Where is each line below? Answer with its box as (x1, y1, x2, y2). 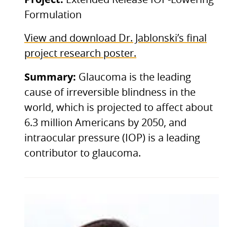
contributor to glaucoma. (24, 148, 141, 159)
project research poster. (24, 48, 136, 59)
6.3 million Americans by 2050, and (24, 118, 186, 128)
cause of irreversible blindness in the (24, 87, 196, 98)
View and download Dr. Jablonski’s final (24, 33, 207, 44)
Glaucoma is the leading (79, 72, 191, 83)
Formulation (24, 10, 82, 20)
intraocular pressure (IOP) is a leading (24, 133, 200, 143)
